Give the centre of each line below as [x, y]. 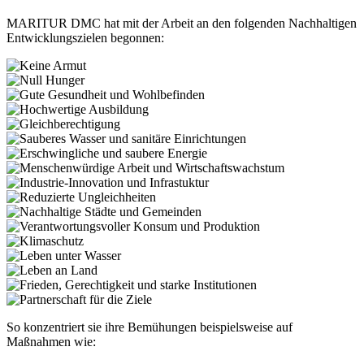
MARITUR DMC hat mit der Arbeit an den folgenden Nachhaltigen [182, 24]
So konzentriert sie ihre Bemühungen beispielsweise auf [149, 327]
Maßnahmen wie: [51, 342]
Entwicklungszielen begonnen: [85, 38]
